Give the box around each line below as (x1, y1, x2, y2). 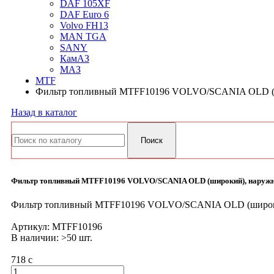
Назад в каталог (11, 107, 77, 117)
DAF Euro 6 (60, 9, 109, 20)
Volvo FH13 (60, 20, 108, 31)
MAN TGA (60, 31, 106, 42)
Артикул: (11, 221, 52, 232)
